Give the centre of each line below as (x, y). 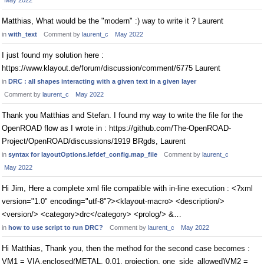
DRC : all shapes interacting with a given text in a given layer (102, 81)
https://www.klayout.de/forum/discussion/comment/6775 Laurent (111, 68)
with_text (23, 34)
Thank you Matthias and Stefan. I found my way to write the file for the (122, 115)
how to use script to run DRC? (56, 227)
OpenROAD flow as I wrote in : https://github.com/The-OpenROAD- (116, 128)
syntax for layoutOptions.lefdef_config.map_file (83, 154)
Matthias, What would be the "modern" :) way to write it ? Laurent (113, 21)
